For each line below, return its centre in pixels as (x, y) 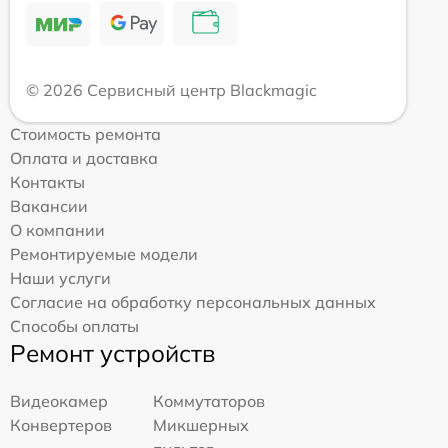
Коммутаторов (209, 400)
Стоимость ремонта (85, 133)
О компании (57, 229)
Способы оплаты (74, 325)
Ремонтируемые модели (104, 253)
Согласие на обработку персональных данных (193, 301)
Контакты (47, 181)
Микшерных (201, 424)
